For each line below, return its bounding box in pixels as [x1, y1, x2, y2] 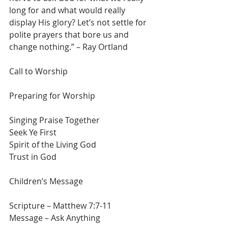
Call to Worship [9, 66, 68, 77]
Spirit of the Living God [9, 139, 96, 150]
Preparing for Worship [9, 90, 95, 101]
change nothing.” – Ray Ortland [9, 41, 128, 52]
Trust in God [9, 151, 56, 162]
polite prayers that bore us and [9, 29, 131, 40]
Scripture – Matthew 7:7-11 [9, 200, 111, 211]
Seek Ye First [9, 127, 56, 138]
